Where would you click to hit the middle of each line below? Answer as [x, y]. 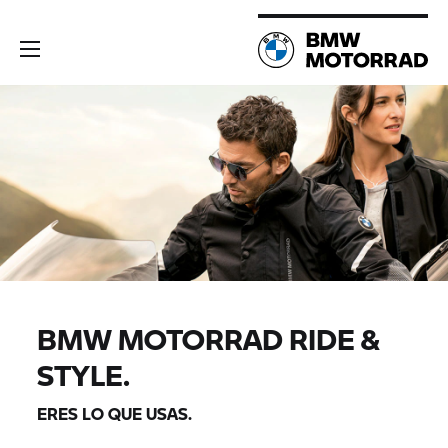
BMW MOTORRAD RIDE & [208, 338]
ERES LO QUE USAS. [115, 413]
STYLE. [84, 374]
